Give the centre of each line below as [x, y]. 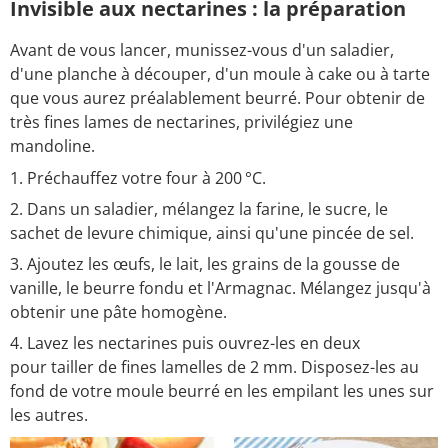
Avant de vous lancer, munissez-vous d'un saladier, [202, 49]
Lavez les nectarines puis [120, 342]
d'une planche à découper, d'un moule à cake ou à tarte [220, 73]
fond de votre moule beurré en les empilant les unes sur [222, 390]
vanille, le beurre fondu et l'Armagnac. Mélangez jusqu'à [220, 287]
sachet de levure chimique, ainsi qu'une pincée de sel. [212, 232]
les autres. [49, 414]
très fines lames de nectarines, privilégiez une [181, 121]
